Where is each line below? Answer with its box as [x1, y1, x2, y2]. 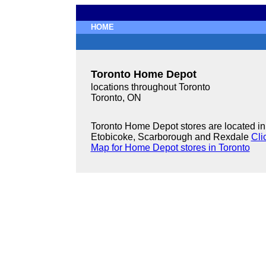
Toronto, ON [90, 93, 141, 103]
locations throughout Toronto [90, 82, 210, 92]
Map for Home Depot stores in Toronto [90, 142, 250, 153]
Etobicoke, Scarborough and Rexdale [90, 132, 251, 142]
